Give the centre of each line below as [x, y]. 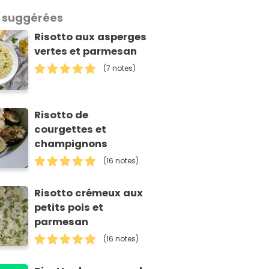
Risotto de [62, 115]
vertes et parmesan [86, 52]
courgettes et [71, 129]
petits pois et [69, 207]
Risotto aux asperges [91, 37]
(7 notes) [120, 68]
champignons [71, 144]
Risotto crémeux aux [89, 193]
